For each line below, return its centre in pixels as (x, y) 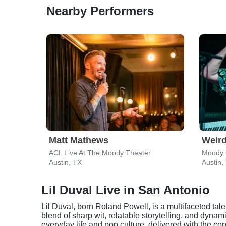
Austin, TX (65, 162)
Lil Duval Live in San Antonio (126, 190)
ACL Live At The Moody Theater (100, 153)
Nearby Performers (100, 11)
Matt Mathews (79, 140)
